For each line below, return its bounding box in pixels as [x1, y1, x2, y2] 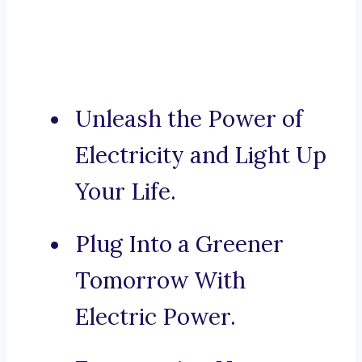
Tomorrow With [75, 266, 246, 296]
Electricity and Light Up [75, 141, 326, 170]
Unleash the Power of [75, 104, 303, 134]
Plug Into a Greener [75, 229, 284, 259]
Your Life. [75, 177, 176, 207]
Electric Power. [75, 302, 236, 332]
